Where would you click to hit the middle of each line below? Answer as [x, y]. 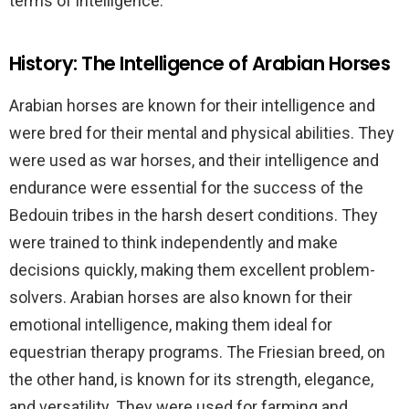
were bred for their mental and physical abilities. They [202, 133]
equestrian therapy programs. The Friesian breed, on [197, 352]
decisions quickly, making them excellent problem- [192, 270]
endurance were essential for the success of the [186, 188]
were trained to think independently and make [173, 242]
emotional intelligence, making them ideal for [171, 325]
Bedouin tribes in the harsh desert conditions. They [194, 215]
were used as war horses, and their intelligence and [194, 160]
